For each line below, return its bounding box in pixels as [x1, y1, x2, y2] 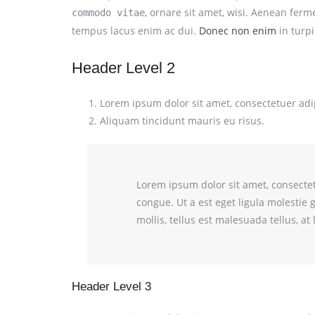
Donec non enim [199, 24, 276, 38]
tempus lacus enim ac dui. [72, 24, 199, 38]
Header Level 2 [72, 58, 175, 77]
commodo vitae [72, 7, 145, 19]
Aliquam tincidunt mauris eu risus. [100, 113, 264, 127]
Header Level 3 [72, 280, 151, 294]
